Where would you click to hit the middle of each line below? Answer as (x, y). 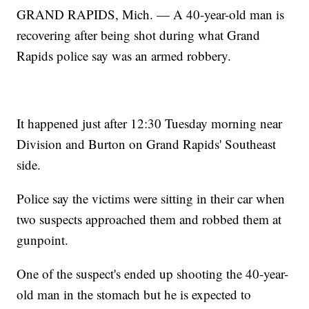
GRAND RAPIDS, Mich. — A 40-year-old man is (151, 14)
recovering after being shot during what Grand (139, 34)
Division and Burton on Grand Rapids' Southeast (147, 143)
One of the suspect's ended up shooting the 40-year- (153, 273)
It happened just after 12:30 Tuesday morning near (150, 123)
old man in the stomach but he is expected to (134, 294)
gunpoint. (43, 239)
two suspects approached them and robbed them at (149, 219)
